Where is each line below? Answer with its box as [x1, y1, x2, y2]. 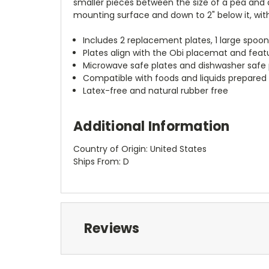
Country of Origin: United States [73, 142, 207, 155]
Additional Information [73, 116, 230, 136]
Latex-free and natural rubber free [83, 84, 229, 97]
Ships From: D [73, 155, 129, 168]
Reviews [83, 219, 140, 238]
